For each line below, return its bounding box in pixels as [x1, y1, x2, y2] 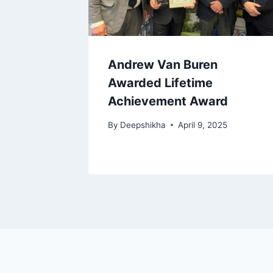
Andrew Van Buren [108, 57, 218, 73]
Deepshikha [120, 119, 166, 130]
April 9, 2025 [178, 119, 228, 130]
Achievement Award [108, 94, 235, 109]
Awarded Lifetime [108, 76, 213, 91]
